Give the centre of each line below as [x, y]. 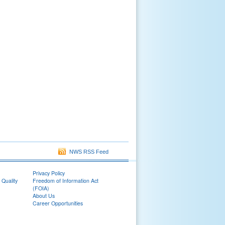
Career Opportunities [58, 203]
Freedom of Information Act [66, 181]
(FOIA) [41, 188]
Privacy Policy [49, 173]
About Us [44, 196]
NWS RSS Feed [87, 152]
